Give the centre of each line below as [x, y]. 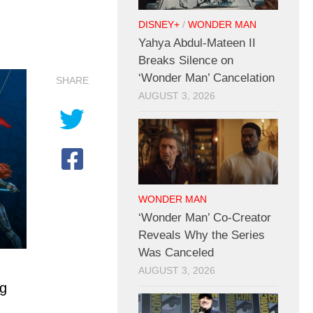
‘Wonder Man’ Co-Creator [205, 218]
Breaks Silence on [186, 61]
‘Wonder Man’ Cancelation [206, 78]
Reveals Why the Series [202, 235]
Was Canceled [176, 253]
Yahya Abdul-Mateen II [197, 43]
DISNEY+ [159, 25]
